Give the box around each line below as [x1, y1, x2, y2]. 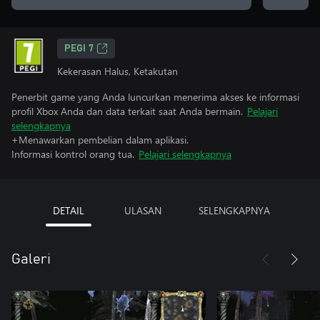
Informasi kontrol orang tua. [11, 147, 134, 161]
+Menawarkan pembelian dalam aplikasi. [11, 133, 189, 146]
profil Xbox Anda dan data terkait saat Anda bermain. [11, 104, 243, 118]
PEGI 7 [64, 44, 94, 54]
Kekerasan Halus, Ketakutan [57, 64, 178, 78]
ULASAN [124, 204, 161, 217]
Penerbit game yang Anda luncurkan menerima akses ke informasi [11, 90, 299, 104]
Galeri [11, 252, 51, 266]
